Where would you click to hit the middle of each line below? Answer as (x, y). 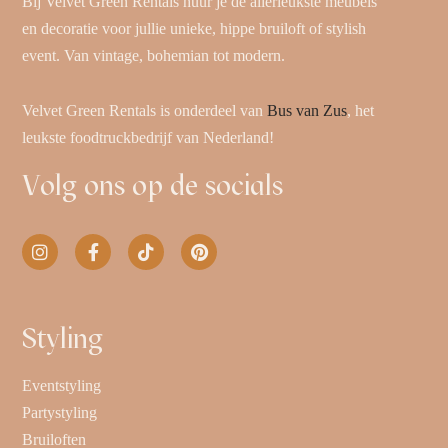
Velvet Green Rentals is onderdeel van (145, 110)
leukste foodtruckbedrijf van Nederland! (150, 137)
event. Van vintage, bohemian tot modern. (154, 55)
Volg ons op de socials (153, 184)
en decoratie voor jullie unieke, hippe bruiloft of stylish (194, 28)
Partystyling (60, 413)
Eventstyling (62, 386)
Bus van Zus (307, 110)
